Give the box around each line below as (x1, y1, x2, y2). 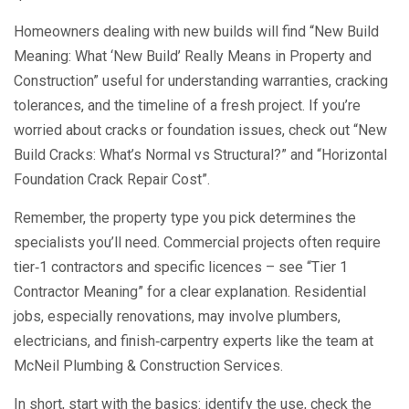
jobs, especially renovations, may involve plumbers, (14, 308, 341, 325)
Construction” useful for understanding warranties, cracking (14, 72, 388, 89)
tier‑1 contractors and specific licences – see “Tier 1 (14, 258, 348, 276)
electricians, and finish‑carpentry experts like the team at (14, 332, 373, 350)
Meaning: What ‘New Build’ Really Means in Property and (14, 47, 372, 65)
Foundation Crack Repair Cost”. (14, 171, 210, 188)
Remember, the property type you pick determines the (14, 209, 356, 226)
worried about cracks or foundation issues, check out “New (14, 121, 387, 139)
